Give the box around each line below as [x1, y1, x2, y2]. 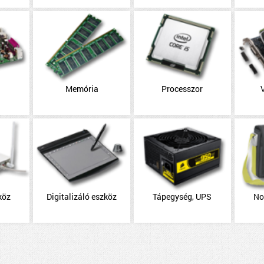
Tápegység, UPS [153, 190, 212, 202]
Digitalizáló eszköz [47, 190, 117, 202]
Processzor [161, 83, 203, 94]
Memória [65, 83, 98, 94]
